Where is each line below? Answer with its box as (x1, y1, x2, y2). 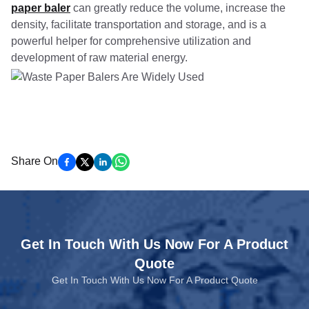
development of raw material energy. (11, 52, 190, 63)
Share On (11, 155, 58, 167)
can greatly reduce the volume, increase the (70, 2, 286, 14)
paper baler (11, 2, 70, 14)
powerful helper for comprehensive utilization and (11, 35, 251, 47)
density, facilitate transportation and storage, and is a (11, 19, 266, 30)
